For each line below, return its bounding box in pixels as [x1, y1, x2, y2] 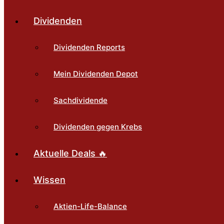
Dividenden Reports [53, 42, 125, 52]
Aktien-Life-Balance [53, 201, 127, 211]
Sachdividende [53, 95, 107, 105]
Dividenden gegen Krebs [53, 122, 142, 131]
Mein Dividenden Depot [53, 69, 138, 78]
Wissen [33, 174, 65, 185]
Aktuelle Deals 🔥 [33, 148, 107, 158]
